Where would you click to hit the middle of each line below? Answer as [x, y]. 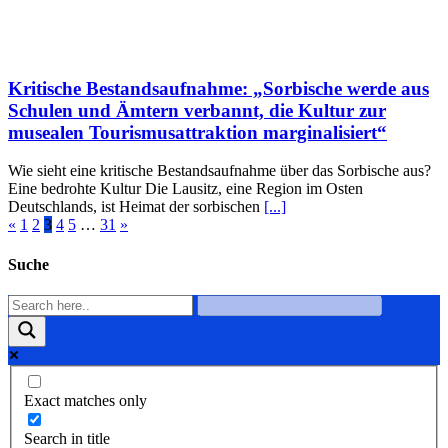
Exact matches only [85, 401]
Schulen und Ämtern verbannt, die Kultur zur [197, 110]
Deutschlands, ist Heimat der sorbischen [136, 207]
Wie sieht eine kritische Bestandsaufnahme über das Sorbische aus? [219, 171]
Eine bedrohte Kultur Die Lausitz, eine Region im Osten [185, 189]
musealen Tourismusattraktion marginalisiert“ [197, 132]
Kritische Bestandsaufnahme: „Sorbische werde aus [218, 88]
